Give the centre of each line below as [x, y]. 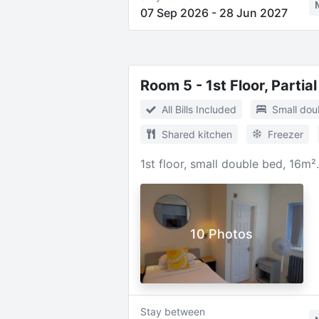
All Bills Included [199, 109]
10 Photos [222, 234]
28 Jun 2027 [253, 13]
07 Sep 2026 [174, 13]
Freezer [285, 134]
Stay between [172, 312]
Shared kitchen [197, 134]
